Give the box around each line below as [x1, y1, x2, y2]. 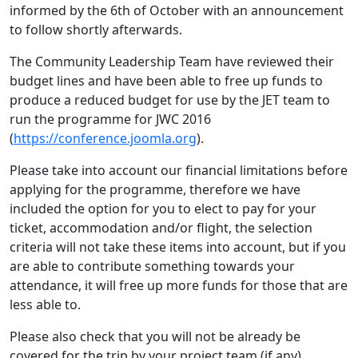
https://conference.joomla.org [14, 129, 197, 147]
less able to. [10, 295, 81, 313]
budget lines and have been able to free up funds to [10, 71, 323, 89]
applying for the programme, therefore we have [10, 180, 300, 198]
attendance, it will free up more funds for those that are [10, 276, 348, 294]
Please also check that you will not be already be [10, 327, 300, 345]
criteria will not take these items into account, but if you [10, 237, 346, 256]
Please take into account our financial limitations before [10, 161, 348, 179]
